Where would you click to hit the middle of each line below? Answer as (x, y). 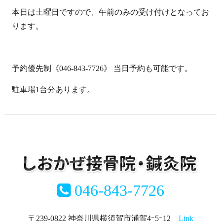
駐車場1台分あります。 (53, 89)
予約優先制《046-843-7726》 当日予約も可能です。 (102, 68)
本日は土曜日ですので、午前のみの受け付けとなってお (110, 12)
